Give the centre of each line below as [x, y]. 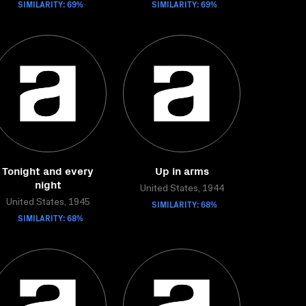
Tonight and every [48, 170]
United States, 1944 [182, 189]
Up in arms [182, 170]
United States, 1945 [48, 203]
